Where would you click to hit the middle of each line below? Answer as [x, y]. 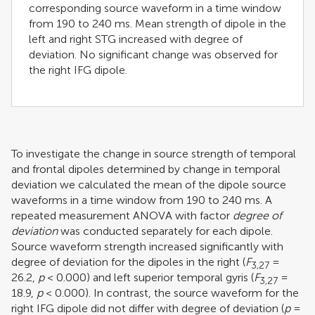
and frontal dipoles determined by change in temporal [146, 169]
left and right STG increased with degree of [136, 39]
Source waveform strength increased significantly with [147, 246]
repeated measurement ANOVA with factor [122, 215]
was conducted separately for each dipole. [165, 231]
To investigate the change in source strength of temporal [154, 153]
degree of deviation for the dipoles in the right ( [128, 262]
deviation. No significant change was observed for [153, 54]
